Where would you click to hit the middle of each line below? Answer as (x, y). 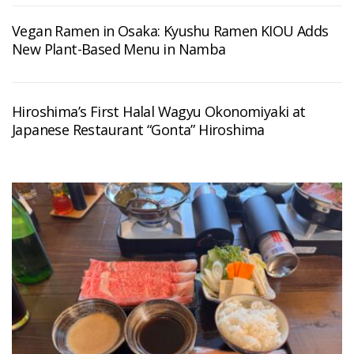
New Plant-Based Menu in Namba (119, 49)
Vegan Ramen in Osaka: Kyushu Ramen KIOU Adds (170, 31)
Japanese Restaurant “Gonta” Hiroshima (138, 130)
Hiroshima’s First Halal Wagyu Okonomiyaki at (159, 112)
